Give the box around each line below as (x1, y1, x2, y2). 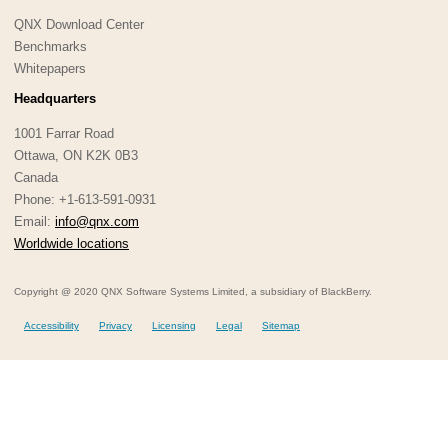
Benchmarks (14, 39, 87, 55)
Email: (14, 213, 55, 229)
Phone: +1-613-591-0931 (14, 191, 156, 207)
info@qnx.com (55, 213, 139, 229)
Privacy (99, 319, 132, 331)
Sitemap (262, 319, 300, 331)
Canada (14, 169, 58, 185)
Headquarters (14, 90, 96, 106)
